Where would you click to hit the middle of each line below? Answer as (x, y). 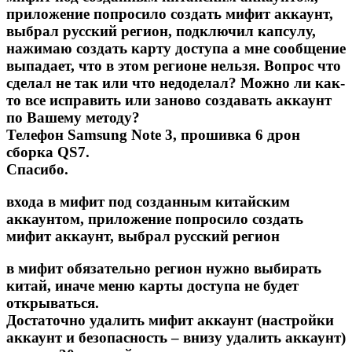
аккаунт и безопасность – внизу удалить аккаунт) (176, 337)
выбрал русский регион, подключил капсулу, (161, 31)
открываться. (53, 302)
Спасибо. (37, 170)
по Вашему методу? (73, 118)
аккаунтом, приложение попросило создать (155, 218)
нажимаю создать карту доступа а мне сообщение (176, 49)
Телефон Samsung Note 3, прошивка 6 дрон (153, 135)
